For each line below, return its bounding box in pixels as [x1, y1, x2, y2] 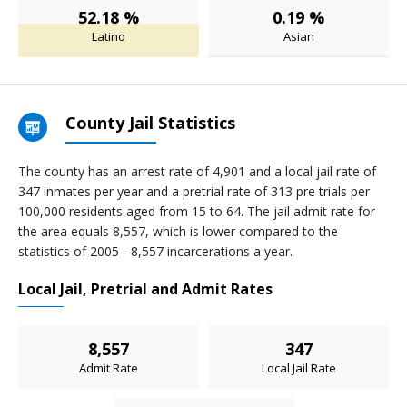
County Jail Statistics [65, 112, 235, 134]
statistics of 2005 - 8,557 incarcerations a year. [18, 243, 293, 260]
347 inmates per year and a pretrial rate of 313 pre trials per [18, 183, 370, 200]
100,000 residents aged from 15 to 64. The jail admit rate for [18, 203, 375, 220]
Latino [92, 28, 125, 45]
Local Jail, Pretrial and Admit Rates [18, 279, 273, 299]
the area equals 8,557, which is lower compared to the [18, 223, 338, 240]
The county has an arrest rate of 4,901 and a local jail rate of [18, 163, 376, 180]
